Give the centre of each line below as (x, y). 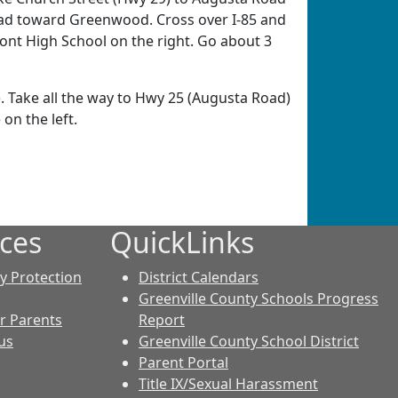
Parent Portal (183, 362)
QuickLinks (182, 242)
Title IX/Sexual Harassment (228, 384)
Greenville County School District (249, 341)
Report (162, 320)
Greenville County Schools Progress (259, 298)
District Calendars (199, 277)
